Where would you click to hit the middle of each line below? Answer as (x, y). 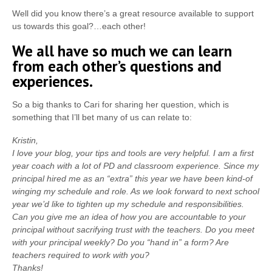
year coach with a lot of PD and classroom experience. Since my (135, 165)
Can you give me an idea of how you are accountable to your (129, 216)
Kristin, (25, 140)
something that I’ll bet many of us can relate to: (102, 117)
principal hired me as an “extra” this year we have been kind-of (132, 178)
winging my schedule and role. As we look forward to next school (136, 191)
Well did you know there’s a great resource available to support (133, 13)
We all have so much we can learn (122, 50)
